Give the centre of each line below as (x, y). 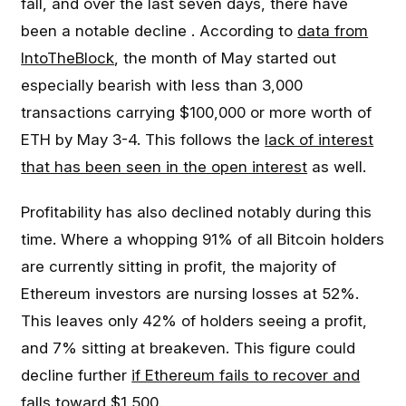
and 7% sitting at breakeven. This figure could (188, 348)
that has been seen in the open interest (164, 167)
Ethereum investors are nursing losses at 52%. (190, 294)
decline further (77, 375)
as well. (337, 167)
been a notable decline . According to (159, 31)
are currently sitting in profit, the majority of (179, 266)
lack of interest (319, 140)
